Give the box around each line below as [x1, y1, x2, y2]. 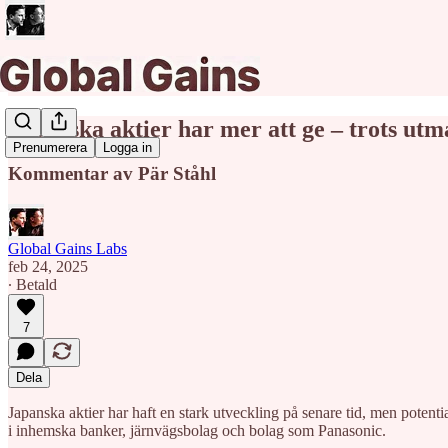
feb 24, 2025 [8, 257, 88, 275]
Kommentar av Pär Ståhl [8, 162, 216, 184]
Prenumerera [13, 140, 87, 156]
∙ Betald [8, 275, 57, 293]
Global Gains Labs [8, 239, 127, 257]
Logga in [103, 140, 152, 156]
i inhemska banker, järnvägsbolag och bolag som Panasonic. [8, 421, 386, 439]
